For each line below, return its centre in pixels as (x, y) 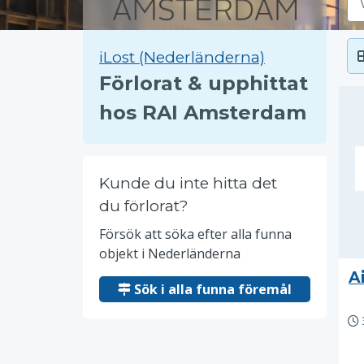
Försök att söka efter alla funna (195, 234)
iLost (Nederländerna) (182, 57)
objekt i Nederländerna (170, 253)
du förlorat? (144, 206)
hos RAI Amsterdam (203, 113)
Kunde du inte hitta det (188, 183)
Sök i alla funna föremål (211, 289)
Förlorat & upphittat (204, 83)
